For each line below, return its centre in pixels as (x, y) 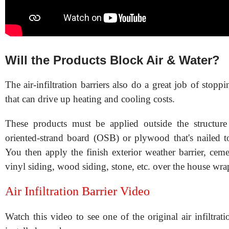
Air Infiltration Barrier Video (77, 191)
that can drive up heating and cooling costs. (90, 99)
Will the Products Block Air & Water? (112, 60)
